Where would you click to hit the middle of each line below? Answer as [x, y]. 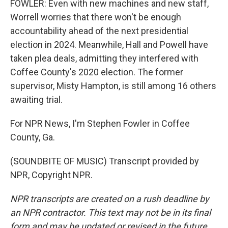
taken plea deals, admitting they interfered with [104, 58]
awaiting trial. [36, 99]
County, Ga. [33, 137]
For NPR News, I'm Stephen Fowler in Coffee [100, 123]
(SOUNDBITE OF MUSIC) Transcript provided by [105, 161]
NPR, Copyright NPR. [51, 175]
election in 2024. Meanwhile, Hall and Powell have [109, 45]
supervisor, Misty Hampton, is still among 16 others [113, 86]
